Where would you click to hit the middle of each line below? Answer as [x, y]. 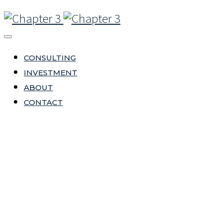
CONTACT [43, 102]
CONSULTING [50, 58]
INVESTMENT [51, 73]
